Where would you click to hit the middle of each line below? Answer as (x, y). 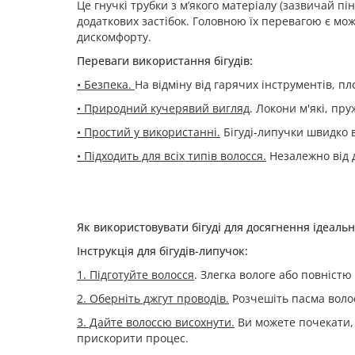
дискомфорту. (114, 37)
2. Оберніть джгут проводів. (153, 298)
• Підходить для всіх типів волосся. (172, 156)
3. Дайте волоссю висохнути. (156, 322)
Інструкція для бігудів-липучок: (162, 251)
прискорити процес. (133, 338)
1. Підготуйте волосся (136, 275)
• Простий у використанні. (149, 132)
